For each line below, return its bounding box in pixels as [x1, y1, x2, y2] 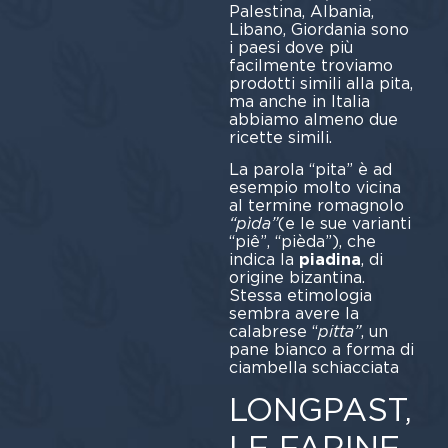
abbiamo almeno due [228, 109, 398, 129]
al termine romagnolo [228, 195, 404, 215]
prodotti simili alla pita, [228, 73, 413, 93]
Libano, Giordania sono [228, 19, 409, 39]
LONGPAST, [228, 390, 412, 430]
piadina [298, 249, 361, 269]
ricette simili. [228, 127, 332, 147]
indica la [228, 249, 299, 269]
